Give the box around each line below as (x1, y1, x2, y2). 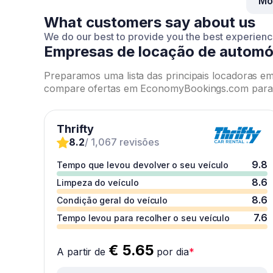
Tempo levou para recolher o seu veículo (57, 213, 230, 223)
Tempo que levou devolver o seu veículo (57, 160, 229, 170)
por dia (154, 246, 189, 258)
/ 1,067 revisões (85, 136, 159, 148)
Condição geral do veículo (57, 195, 168, 205)
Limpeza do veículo (57, 177, 139, 188)
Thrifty (57, 122, 94, 135)
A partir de (57, 246, 109, 258)
